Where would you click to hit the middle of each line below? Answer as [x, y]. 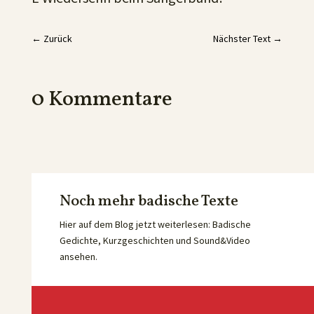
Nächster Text [242, 39]
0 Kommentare [102, 100]
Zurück [57, 39]
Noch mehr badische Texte [149, 202]
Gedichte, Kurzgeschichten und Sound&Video [155, 240]
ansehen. [79, 257]
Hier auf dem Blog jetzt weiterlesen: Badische [155, 224]
